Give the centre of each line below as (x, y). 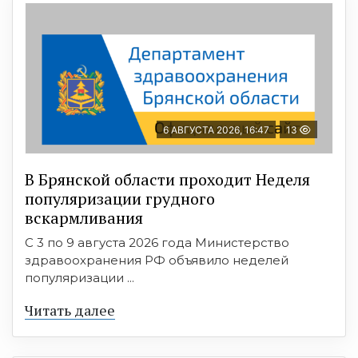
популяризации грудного (120, 199)
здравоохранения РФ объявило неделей (157, 261)
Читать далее (70, 310)
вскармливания (84, 218)
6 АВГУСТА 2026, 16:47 (216, 130)
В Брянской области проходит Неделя (167, 180)
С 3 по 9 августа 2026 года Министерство (157, 243)
